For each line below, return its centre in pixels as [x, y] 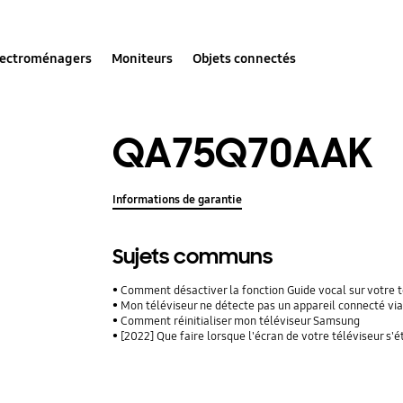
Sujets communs [193, 256]
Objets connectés [245, 58]
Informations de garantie [178, 199]
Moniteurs [143, 58]
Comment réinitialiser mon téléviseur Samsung [241, 321]
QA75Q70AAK [243, 153]
